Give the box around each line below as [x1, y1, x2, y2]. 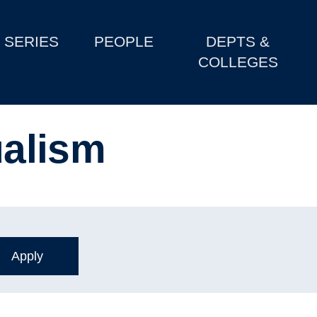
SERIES [4, 33, 59, 50]
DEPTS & [206, 33, 270, 50]
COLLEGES [197, 54, 278, 71]
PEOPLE [94, 33, 154, 50]
